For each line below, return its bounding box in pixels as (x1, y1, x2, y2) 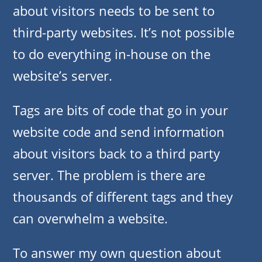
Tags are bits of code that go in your (13, 101, 228, 119)
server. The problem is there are (13, 166, 205, 184)
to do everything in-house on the (13, 45, 211, 63)
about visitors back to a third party (13, 144, 220, 163)
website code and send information (13, 123, 225, 141)
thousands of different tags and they (13, 188, 233, 206)
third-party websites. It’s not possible (13, 23, 235, 42)
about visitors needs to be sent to (13, 2, 215, 20)
